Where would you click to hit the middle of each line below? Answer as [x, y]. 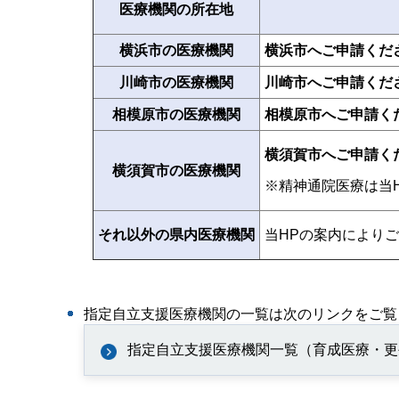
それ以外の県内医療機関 [176, 235]
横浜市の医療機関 [176, 50]
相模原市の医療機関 [176, 114]
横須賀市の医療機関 [176, 170]
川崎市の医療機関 [176, 82]
